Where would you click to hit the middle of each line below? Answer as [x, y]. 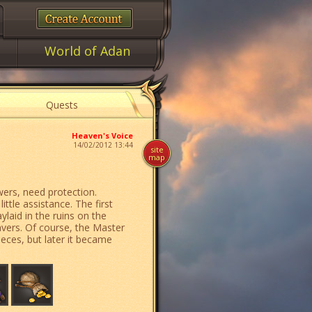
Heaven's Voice [102, 135]
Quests [62, 105]
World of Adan [88, 51]
